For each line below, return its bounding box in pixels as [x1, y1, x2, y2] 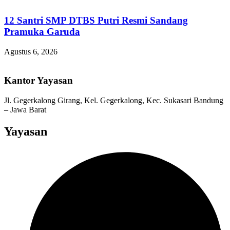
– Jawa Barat [4, 105, 46, 114]
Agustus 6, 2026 [4, 47, 57, 56]
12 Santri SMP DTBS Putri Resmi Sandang [4, 14, 188, 26]
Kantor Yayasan [4, 75, 73, 86]
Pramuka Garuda [4, 26, 80, 37]
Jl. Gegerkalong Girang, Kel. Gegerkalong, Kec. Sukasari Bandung [4, 95, 223, 105]
